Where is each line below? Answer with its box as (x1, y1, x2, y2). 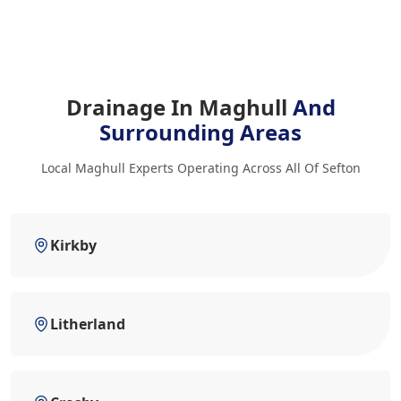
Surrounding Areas (99, 117, 302, 147)
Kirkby (50, 235, 97, 255)
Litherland (50, 314, 125, 334)
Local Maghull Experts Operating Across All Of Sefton (40, 159, 361, 176)
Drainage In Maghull (65, 92, 293, 122)
